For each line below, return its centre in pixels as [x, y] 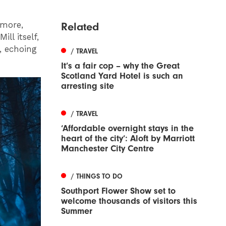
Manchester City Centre [107, 148]
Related [80, 26]
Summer [77, 211]
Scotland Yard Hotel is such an [122, 76]
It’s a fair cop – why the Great [120, 66]
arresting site [88, 86]
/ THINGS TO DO [97, 176]
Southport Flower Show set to [118, 191]
